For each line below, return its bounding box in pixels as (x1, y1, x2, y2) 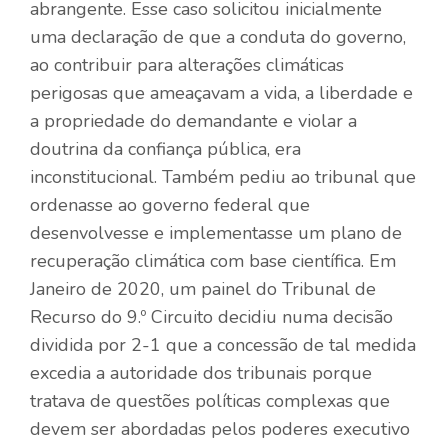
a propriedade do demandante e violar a (30, 108, 357, 133)
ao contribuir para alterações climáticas (30, 52, 344, 77)
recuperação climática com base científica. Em (30, 248, 396, 273)
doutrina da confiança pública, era (30, 136, 301, 161)
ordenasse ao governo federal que (30, 192, 310, 217)
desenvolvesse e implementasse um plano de (30, 220, 402, 245)
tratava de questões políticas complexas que (30, 388, 390, 413)
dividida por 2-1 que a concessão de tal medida (30, 332, 416, 357)
